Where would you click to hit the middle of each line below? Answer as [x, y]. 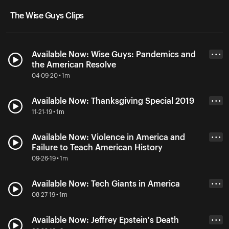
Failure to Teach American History [97, 147]
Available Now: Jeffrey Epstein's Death [105, 220]
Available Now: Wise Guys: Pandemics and [114, 54]
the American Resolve [74, 65]
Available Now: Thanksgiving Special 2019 [113, 101]
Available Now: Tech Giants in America [106, 184]
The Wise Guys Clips [47, 16]
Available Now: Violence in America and [108, 137]
